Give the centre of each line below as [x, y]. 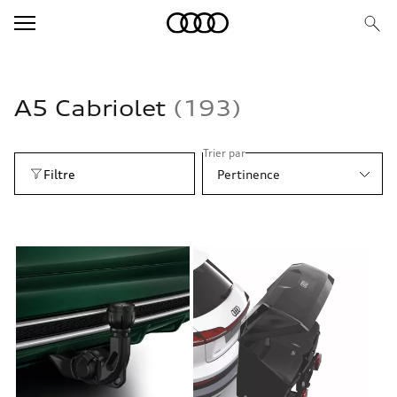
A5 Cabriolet [93, 109]
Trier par [224, 153]
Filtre [59, 174]
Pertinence [249, 174]
